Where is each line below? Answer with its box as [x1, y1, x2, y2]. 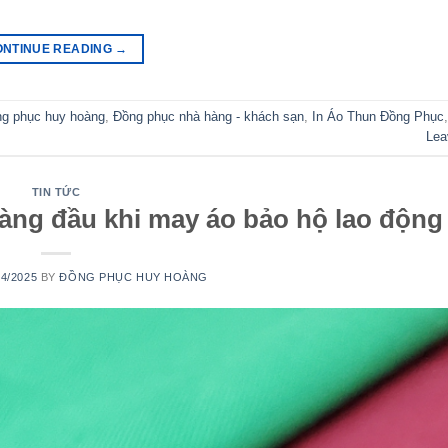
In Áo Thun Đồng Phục [312, 109, 444, 125]
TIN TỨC [31, 185, 81, 198]
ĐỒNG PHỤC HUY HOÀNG [59, 271, 209, 284]
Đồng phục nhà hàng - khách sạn [113, 109, 304, 125]
